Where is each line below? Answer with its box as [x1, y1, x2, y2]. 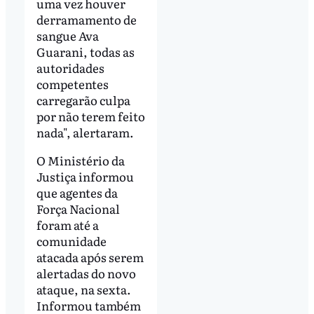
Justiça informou [36, 168, 134, 186]
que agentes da [36, 184, 118, 202]
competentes [36, 75, 109, 93]
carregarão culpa [36, 91, 130, 109]
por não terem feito [36, 107, 145, 125]
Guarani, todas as [36, 43, 135, 61]
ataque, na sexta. [36, 280, 131, 299]
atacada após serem [36, 248, 144, 266]
